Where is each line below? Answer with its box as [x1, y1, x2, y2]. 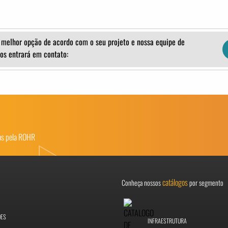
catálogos [162, 176, 188, 188]
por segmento [188, 177, 223, 188]
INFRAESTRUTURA [147, 216, 187, 225]
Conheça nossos [122, 177, 162, 188]
